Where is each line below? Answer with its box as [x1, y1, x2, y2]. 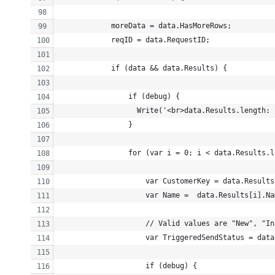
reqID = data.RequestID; [60, 35, 210, 44]
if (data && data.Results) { [60, 63, 227, 72]
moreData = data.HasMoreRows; [60, 21, 231, 30]
